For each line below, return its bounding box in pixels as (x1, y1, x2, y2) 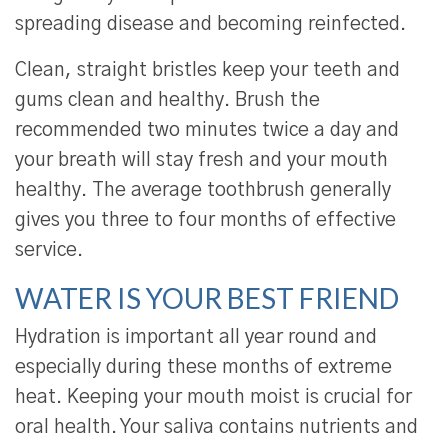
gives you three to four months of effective (15, 211, 396, 231)
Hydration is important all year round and (15, 328, 377, 348)
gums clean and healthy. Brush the (15, 91, 320, 111)
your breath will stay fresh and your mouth (15, 151, 388, 171)
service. (15, 241, 83, 261)
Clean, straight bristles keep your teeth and (15, 61, 400, 81)
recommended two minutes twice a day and (15, 121, 399, 141)
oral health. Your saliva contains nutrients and (15, 418, 418, 438)
